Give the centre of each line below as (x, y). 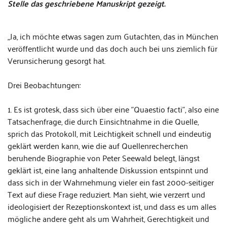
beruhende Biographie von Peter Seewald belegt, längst (104, 158)
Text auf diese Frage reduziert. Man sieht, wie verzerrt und (106, 194)
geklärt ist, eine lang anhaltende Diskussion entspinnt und (108, 170)
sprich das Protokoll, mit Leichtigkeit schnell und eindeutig (109, 133)
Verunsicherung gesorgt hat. (56, 60)
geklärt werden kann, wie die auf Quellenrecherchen (98, 145)
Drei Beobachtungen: (44, 85)
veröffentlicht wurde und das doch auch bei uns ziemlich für (112, 48)
